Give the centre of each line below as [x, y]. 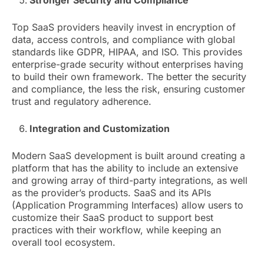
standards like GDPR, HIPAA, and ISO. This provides [127, 52]
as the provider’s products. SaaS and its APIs [111, 193]
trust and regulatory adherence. [85, 102]
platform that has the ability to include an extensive [125, 168]
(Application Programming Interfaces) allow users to [128, 205]
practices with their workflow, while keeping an [116, 230]
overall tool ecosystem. [64, 242]
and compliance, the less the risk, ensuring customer [128, 89]
